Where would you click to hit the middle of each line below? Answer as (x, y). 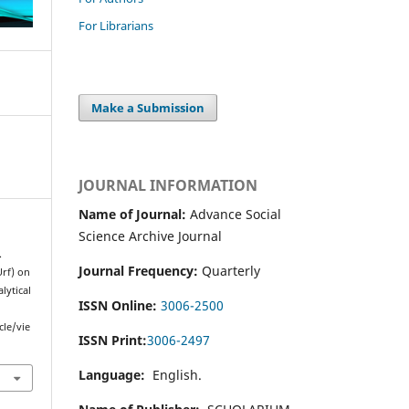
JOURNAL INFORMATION (168, 185)
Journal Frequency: (140, 270)
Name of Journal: (132, 214)
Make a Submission (148, 107)
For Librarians (116, 25)
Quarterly (231, 270)
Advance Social (234, 214)
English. (173, 374)
